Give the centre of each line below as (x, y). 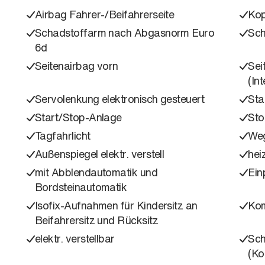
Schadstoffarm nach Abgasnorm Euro (125, 32)
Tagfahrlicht (63, 135)
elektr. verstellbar (75, 238)
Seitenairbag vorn (77, 65)
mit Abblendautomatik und (96, 172)
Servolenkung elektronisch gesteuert (120, 98)
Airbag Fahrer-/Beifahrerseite (105, 14)
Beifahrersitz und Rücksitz (96, 220)
